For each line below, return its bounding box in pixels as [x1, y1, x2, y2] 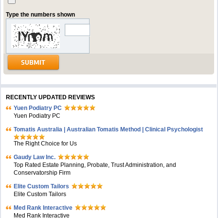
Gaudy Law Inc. [14, 154, 56, 161]
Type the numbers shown [6, 11, 75, 18]
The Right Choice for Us [14, 140, 77, 147]
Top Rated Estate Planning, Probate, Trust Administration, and [14, 162, 177, 168]
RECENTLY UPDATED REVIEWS [6, 94, 95, 101]
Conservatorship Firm [14, 169, 71, 176]
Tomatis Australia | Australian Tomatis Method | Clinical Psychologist [14, 126, 203, 133]
